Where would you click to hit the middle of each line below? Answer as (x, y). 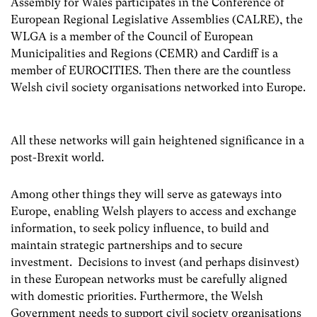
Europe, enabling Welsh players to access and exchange (154, 211)
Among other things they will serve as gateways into (146, 194)
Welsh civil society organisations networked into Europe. (158, 88)
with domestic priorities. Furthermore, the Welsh (137, 296)
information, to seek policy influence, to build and (140, 228)
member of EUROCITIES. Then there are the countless (151, 71)
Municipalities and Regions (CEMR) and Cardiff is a (144, 54)
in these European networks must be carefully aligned (149, 279)
